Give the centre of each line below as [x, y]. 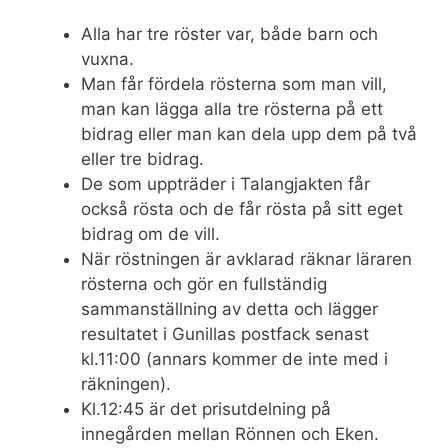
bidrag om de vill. [150, 233]
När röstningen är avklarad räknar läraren [246, 258]
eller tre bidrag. [142, 158]
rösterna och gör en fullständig [204, 283]
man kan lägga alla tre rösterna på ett [232, 108]
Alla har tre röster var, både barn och [229, 33]
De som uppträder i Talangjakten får [225, 183]
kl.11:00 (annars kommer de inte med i [234, 358]
